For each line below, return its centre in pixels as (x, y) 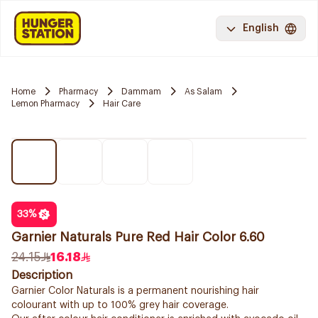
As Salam (203, 91)
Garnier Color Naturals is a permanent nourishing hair (135, 291)
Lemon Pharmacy (45, 103)
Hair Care (122, 103)
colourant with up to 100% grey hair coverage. (120, 305)
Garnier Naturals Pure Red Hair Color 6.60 (138, 237)
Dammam (141, 91)
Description (42, 275)
